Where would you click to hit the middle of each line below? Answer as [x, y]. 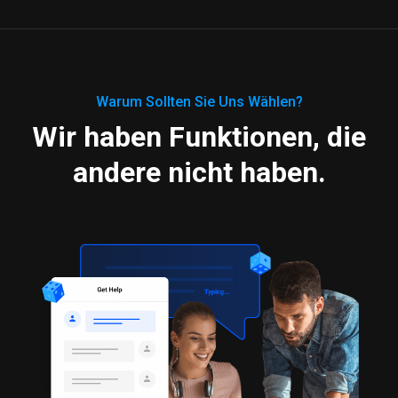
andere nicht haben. [199, 172]
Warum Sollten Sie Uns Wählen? [199, 102]
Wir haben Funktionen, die [199, 137]
